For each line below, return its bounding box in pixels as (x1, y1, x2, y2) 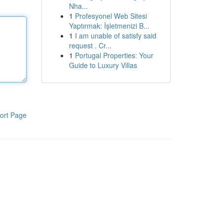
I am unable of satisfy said (74, 31, 156, 40)
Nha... (69, 1, 88, 11)
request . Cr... (69, 40, 111, 50)
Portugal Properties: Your (74, 50, 153, 60)
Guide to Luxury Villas (69, 60, 137, 70)
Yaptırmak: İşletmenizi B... (69, 21, 149, 31)
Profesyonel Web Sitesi (74, 11, 147, 21)
